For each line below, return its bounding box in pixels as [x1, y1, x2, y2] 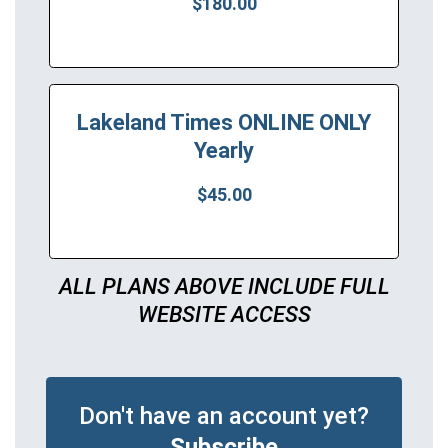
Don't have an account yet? [79, 402, 369, 431]
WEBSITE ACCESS [137, 302, 311, 328]
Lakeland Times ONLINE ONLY [77, 110, 371, 136]
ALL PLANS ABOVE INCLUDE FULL [58, 274, 390, 300]
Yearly [194, 138, 254, 164]
